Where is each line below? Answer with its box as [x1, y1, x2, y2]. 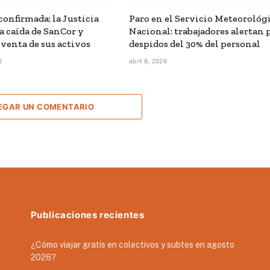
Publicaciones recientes [30, 209, 145, 221]
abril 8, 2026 [129, 57, 167, 65]
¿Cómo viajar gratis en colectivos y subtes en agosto [30, 240, 234, 250]
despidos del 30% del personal [129, 38, 260, 50]
